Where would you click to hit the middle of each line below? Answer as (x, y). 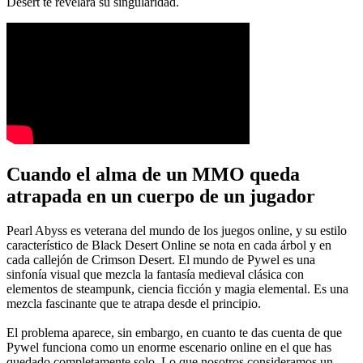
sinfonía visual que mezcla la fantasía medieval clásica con (155, 274)
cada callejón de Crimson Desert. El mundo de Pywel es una (161, 259)
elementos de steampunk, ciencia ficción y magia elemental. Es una (177, 288)
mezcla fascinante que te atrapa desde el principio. (134, 303)
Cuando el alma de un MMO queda (153, 174)
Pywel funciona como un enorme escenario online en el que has (169, 347)
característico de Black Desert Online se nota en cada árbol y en (169, 245)
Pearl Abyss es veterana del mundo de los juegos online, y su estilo (177, 230)
